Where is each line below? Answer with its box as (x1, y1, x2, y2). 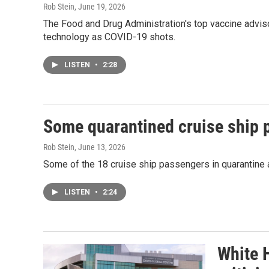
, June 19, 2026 (74, 2, 125, 12)
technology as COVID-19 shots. (43, 31, 175, 43)
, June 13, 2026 (74, 142, 125, 153)
